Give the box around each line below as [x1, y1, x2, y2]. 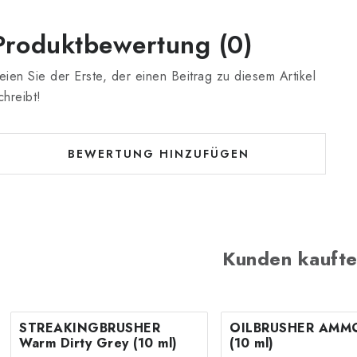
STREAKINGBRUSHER [19, 319, 160, 338]
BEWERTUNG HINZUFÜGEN [68, 146, 249, 163]
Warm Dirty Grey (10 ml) [19, 334, 178, 353]
